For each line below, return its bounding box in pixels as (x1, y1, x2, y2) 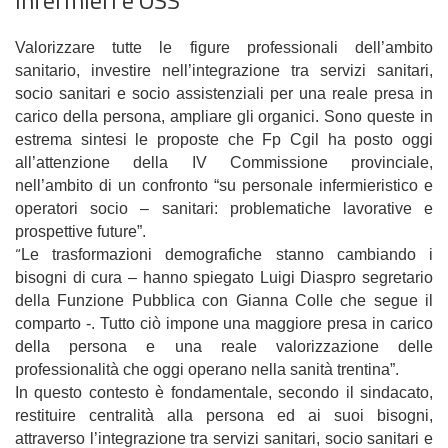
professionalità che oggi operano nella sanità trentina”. (15, 360, 399, 378)
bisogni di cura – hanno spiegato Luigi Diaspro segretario (15, 268, 433, 286)
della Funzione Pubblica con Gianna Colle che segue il (15, 291, 433, 309)
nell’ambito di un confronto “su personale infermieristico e (15, 176, 433, 194)
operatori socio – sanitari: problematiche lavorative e (15, 199, 433, 217)
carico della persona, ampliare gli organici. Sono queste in (15, 107, 433, 125)
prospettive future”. (15, 222, 146, 240)
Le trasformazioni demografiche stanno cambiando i (21, 245, 433, 263)
